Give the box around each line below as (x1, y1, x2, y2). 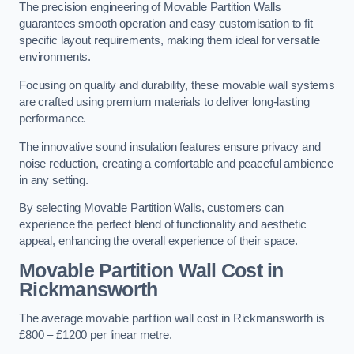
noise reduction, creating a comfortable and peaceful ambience (19, 156, 334, 170)
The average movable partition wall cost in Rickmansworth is (19, 312, 325, 326)
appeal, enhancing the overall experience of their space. (19, 235, 298, 248)
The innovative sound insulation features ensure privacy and (19, 140, 321, 153)
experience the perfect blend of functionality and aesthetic (19, 218, 307, 232)
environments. (19, 51, 92, 64)
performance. (19, 111, 90, 125)
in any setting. (19, 173, 92, 186)
